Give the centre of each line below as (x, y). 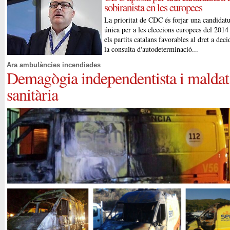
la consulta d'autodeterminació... (151, 49)
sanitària (33, 94)
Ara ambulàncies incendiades (54, 65)
